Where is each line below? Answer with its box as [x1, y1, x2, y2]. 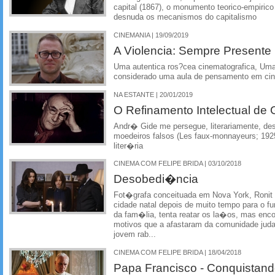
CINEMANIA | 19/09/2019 [114, 31, 188, 39]
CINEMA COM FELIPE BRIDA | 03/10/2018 [114, 160, 241, 168]
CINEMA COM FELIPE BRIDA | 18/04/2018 [114, 249, 241, 256]
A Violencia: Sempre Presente [114, 43, 271, 57]
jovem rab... [114, 230, 156, 239]
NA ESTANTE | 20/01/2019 [114, 90, 193, 98]
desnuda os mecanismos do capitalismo [114, 13, 257, 21]
